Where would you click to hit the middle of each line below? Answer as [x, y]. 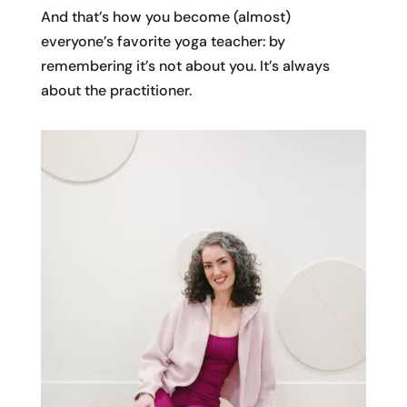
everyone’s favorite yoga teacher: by [163, 41]
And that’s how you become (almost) [165, 16]
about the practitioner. [116, 90]
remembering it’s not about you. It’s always [185, 65]
